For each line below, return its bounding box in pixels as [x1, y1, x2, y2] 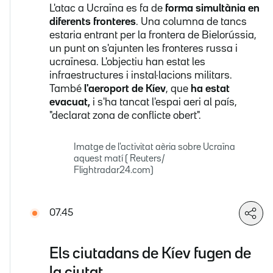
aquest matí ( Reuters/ [74, 155, 165, 164]
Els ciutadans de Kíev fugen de [49, 246, 251, 261]
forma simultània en [165, 4, 260, 14]
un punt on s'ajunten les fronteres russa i [49, 44, 238, 54]
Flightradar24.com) [74, 166, 154, 175]
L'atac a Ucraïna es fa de [49, 4, 165, 14]
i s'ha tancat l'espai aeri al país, [90, 97, 237, 108]
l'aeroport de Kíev [84, 84, 166, 94]
